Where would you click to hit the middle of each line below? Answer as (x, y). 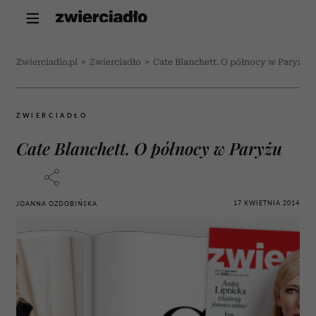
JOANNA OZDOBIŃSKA (57, 203)
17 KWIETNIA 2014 (267, 202)
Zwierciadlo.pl (47, 62)
